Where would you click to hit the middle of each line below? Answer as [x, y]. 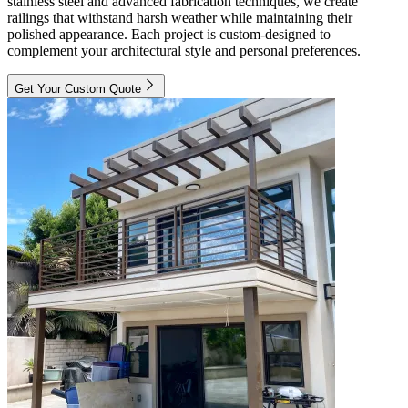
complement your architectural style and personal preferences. [184, 50]
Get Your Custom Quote [78, 88]
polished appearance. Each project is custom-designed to [169, 34]
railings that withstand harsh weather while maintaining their [180, 17]
